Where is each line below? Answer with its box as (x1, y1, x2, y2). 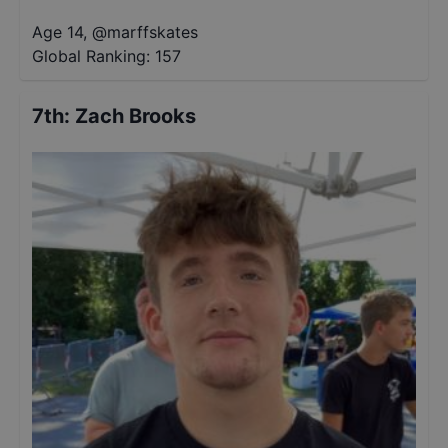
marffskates (107, 22, 198, 42)
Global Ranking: (32, 46, 150, 66)
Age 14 (32, 22, 83, 42)
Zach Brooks (75, 104, 196, 128)
